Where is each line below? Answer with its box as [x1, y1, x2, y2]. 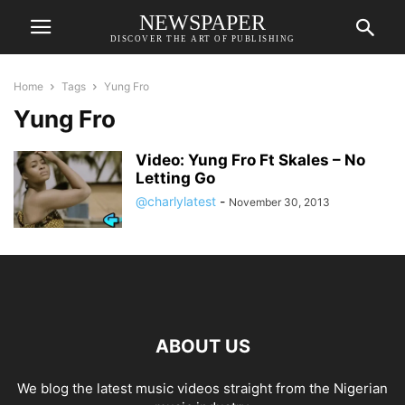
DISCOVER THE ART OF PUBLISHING [109, 33, 296, 43]
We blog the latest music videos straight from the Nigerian [17, 380, 388, 397]
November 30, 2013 [229, 195, 330, 209]
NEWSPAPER [139, 10, 266, 34]
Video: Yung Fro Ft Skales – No [136, 151, 365, 169]
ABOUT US [155, 335, 250, 357]
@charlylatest [136, 193, 216, 209]
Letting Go [136, 169, 215, 187]
